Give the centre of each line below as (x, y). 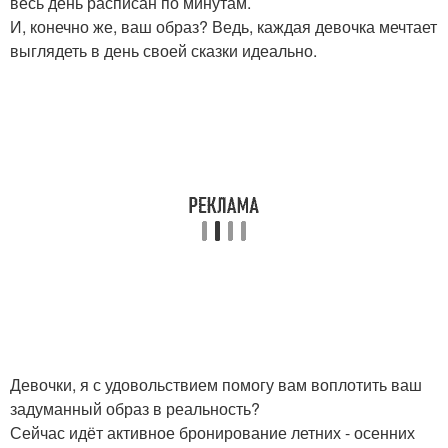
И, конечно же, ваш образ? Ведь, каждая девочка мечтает (223, 26)
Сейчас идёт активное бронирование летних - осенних (212, 432)
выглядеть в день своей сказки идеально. (163, 50)
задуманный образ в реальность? (135, 408)
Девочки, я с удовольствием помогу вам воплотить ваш (216, 384)
